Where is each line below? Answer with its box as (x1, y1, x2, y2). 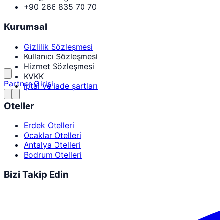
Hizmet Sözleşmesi (24, 61, 94, 71)
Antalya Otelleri (24, 140, 81, 150)
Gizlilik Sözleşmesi (24, 41, 93, 52)
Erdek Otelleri (24, 120, 74, 131)
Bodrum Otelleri (24, 150, 82, 160)
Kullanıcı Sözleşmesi (24, 51, 98, 61)
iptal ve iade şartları (24, 81, 98, 91)
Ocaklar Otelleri (24, 130, 81, 140)
